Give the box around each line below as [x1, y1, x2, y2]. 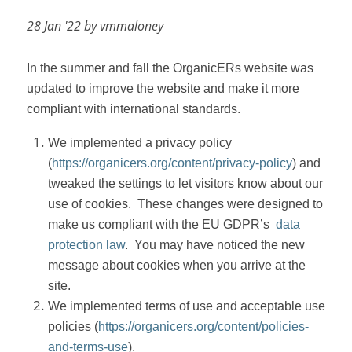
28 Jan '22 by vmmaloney [26, 17, 163, 35]
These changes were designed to [137, 196, 323, 211]
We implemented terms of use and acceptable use [47, 299, 325, 313]
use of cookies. [47, 196, 131, 211]
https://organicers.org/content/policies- [97, 319, 309, 333]
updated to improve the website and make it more [26, 81, 299, 95]
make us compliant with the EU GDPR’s [47, 217, 273, 231]
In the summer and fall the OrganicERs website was [26, 60, 313, 75]
